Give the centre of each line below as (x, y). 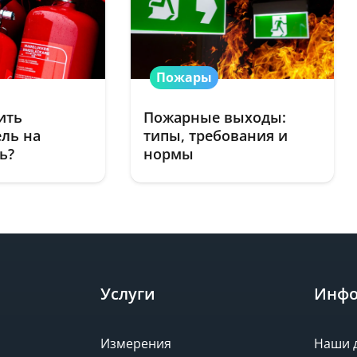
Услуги (128, 294)
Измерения (136, 343)
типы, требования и (216, 135)
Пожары (184, 78)
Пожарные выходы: (215, 117)
